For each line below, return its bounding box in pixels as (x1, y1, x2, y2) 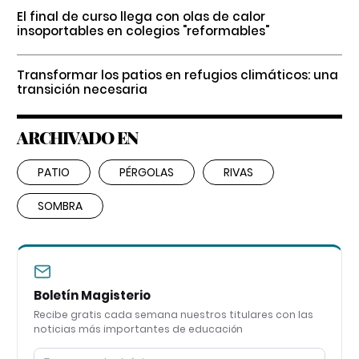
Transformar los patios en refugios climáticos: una (17, 66, 338, 83)
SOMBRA (38, 197, 83, 214)
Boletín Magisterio (34, 286, 151, 304)
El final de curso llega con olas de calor (17, 7, 265, 25)
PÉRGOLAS (119, 163, 174, 180)
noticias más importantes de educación (34, 321, 243, 336)
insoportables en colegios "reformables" (17, 22, 269, 39)
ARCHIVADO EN (17, 125, 138, 148)
